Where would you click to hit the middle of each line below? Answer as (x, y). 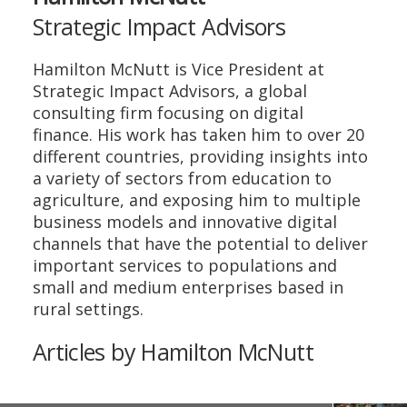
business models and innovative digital (184, 221)
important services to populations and (184, 265)
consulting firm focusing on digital (168, 112)
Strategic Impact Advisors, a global (169, 90)
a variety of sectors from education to (182, 178)
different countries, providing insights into (200, 156)
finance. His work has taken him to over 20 (198, 134)
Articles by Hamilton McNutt (173, 351)
